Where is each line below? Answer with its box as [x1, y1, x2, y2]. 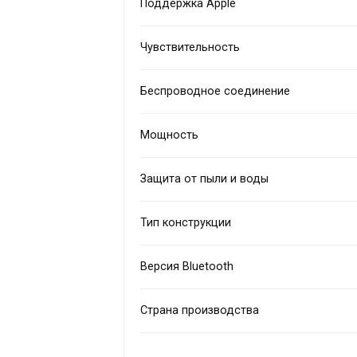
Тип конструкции [140, 215, 232, 229]
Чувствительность [140, 40, 241, 54]
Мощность [140, 127, 199, 142]
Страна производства [140, 303, 260, 317]
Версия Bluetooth [140, 259, 234, 273]
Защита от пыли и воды [140, 171, 269, 186]
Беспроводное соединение [140, 84, 291, 98]
